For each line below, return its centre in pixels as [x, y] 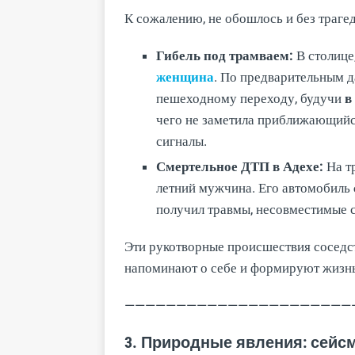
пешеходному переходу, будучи [250, 98]
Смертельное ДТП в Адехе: [240, 166]
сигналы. [181, 141]
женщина [185, 76]
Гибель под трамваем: [225, 55]
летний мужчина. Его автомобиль [255, 187]
